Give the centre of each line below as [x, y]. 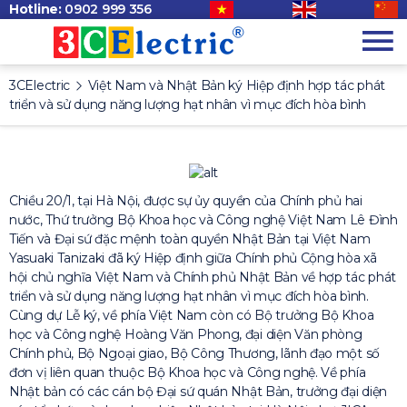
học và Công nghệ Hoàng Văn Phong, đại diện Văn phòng [186, 334]
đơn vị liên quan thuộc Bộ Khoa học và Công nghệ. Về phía [188, 372]
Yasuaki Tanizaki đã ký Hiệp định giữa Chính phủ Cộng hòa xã [193, 258]
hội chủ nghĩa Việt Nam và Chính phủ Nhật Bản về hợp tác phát [203, 277]
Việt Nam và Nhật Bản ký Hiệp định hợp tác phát [236, 85]
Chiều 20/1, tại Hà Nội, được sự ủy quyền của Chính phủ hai [186, 200]
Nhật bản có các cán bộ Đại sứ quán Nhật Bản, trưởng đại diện [199, 391]
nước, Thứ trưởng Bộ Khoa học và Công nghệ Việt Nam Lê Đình [203, 219]
